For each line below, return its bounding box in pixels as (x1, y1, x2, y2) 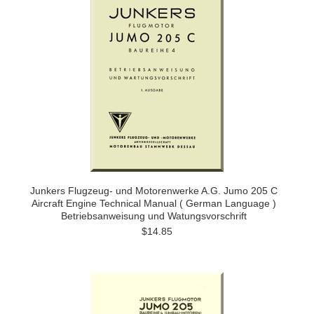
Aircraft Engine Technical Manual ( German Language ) (31, 198, 276, 209)
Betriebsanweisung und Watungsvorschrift (60, 210, 247, 221)
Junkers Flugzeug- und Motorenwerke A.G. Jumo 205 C (29, 185, 278, 196)
